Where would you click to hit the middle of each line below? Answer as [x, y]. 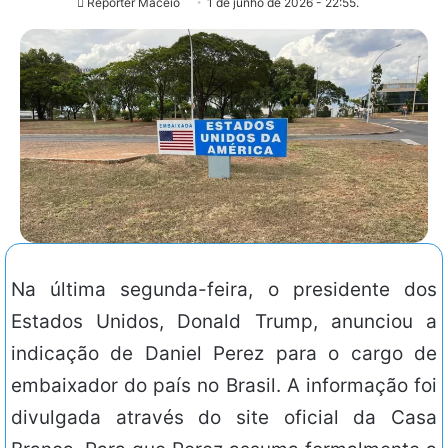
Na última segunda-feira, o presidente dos [224, 290]
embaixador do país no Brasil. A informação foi [224, 386]
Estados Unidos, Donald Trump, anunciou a [224, 322]
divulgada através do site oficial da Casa [224, 418]
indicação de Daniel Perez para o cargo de [224, 354]
